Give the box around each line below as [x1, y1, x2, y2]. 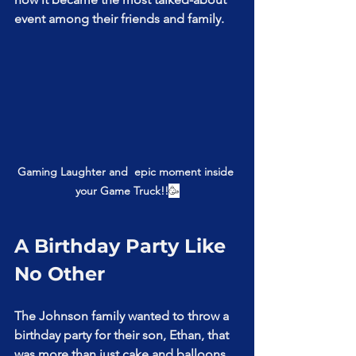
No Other [14, 262, 105, 286]
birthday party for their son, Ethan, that [14, 327, 232, 343]
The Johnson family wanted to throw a [14, 308, 232, 324]
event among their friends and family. [14, 11, 224, 26]
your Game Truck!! [75, 184, 168, 199]
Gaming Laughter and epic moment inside [17, 164, 237, 180]
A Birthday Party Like [14, 234, 231, 258]
